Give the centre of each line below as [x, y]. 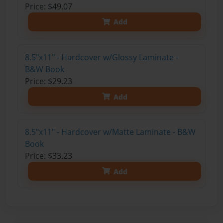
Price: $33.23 [48, 156]
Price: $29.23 [48, 81]
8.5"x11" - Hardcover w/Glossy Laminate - [101, 57]
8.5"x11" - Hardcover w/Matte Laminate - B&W [110, 132]
